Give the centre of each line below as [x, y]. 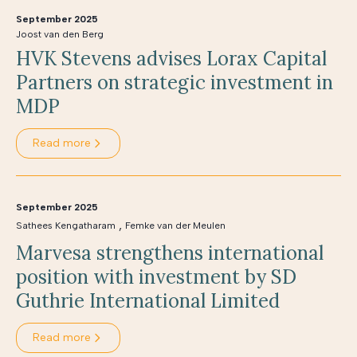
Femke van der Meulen [175, 226]
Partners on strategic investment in [175, 82]
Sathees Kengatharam [66, 226]
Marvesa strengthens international [170, 253]
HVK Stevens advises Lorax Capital [171, 59]
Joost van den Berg [60, 34]
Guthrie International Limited [148, 301]
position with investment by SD [156, 277]
